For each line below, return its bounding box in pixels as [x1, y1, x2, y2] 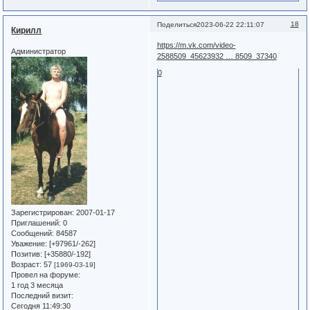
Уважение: [11, 239, 48, 248]
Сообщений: [11, 228, 55, 237]
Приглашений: [11, 218, 62, 227]
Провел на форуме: [11, 270, 81, 279]
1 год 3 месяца [11, 280, 64, 289]
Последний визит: [11, 291, 74, 300]
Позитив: [11, 249, 43, 258]
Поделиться [156, 20, 197, 28]
